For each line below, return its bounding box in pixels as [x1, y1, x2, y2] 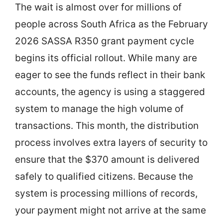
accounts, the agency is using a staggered [15, 86, 205, 98]
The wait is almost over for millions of [15, 1, 182, 13]
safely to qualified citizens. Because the [15, 171, 193, 182]
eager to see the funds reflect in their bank [15, 69, 205, 81]
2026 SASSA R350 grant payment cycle [15, 35, 194, 47]
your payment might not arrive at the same [15, 205, 206, 216]
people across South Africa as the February [15, 18, 208, 30]
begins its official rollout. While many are [15, 52, 197, 64]
